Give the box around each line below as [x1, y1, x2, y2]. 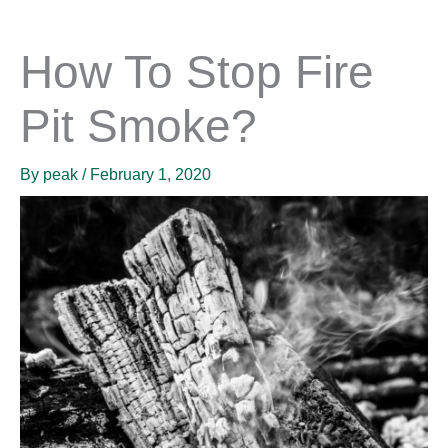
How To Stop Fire [20, 47, 374, 99]
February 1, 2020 [90, 166, 211, 184]
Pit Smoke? [20, 101, 257, 153]
